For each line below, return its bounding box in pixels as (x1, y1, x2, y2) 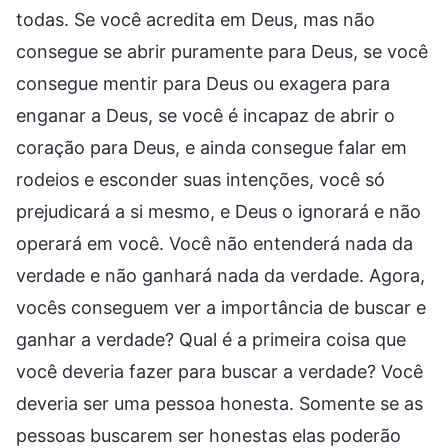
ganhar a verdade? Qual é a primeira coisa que (16, 328, 406, 350)
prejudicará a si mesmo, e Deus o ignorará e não (16, 200, 421, 222)
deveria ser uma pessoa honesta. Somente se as (16, 392, 423, 414)
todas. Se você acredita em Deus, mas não (16, 8, 375, 30)
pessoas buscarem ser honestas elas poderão (16, 424, 401, 446)
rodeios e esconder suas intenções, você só (16, 168, 385, 190)
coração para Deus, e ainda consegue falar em (16, 136, 407, 158)
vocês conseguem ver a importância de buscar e (16, 296, 426, 318)
